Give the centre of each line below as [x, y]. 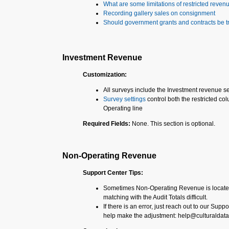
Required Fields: [107, 124]
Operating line [123, 108]
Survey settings [124, 99]
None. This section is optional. [174, 124]
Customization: [105, 75]
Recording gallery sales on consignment [159, 13]
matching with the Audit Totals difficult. [155, 197]
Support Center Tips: [113, 173]
